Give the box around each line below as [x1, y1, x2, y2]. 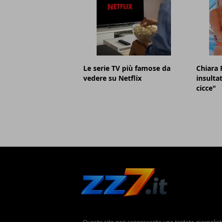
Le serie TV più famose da [83, 63, 170, 73]
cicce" [196, 83, 216, 93]
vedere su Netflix [83, 73, 142, 83]
